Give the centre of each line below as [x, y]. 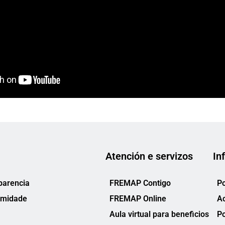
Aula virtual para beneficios [159, 214]
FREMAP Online [138, 199]
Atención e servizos [149, 156]
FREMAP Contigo [140, 183]
